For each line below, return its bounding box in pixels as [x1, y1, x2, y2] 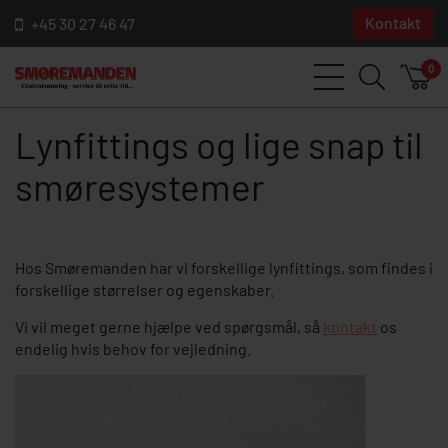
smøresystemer [15, 164, 264, 208]
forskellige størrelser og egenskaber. [15, 280, 274, 299]
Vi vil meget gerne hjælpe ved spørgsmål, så [15, 317, 323, 336]
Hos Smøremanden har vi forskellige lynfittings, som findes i [15, 258, 433, 277]
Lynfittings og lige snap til [15, 122, 423, 166]
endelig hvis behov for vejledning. [15, 339, 251, 358]
